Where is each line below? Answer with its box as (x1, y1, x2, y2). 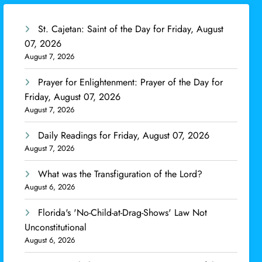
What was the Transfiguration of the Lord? (38, 167, 203, 181)
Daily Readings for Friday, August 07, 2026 (38, 128, 210, 142)
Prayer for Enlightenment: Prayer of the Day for (38, 75, 223, 89)
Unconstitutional (25, 220, 87, 234)
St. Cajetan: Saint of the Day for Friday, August (38, 22, 224, 36)
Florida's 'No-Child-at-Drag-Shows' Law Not (38, 205, 208, 219)
